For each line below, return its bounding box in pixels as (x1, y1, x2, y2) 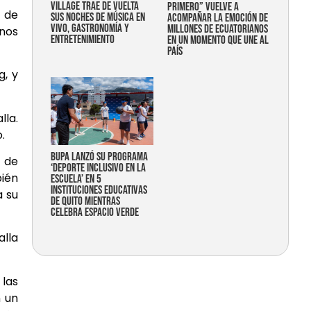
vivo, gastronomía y (51, 21, 129, 35)
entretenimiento (51, 32, 115, 47)
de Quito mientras (51, 194, 120, 209)
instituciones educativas (51, 183, 147, 198)
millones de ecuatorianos (167, 22, 268, 36)
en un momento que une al (167, 33, 269, 47)
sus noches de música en (51, 10, 145, 24)
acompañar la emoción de (167, 10, 268, 25)
